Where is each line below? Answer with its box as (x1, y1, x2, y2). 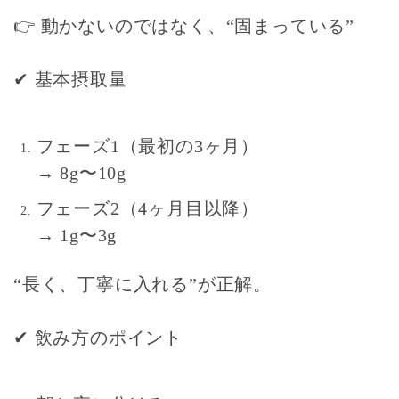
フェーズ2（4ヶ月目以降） (36, 198, 259, 218)
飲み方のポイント (28, 327, 183, 347)
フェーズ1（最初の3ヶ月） (36, 135, 259, 156)
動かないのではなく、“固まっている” (40, 15, 355, 36)
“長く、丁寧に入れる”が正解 (13, 273, 254, 294)
